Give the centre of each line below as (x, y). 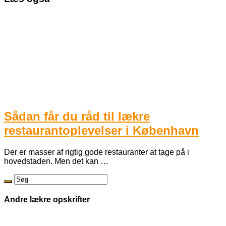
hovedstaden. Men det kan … (56, 161)
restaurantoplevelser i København (101, 130)
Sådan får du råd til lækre (77, 116)
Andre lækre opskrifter (47, 199)
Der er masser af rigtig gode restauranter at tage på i (97, 152)
